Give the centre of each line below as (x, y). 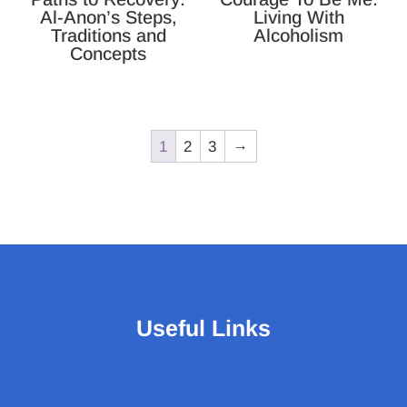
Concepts (109, 54)
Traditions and (108, 35)
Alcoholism (299, 35)
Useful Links (203, 328)
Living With (298, 17)
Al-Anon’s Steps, (108, 17)
